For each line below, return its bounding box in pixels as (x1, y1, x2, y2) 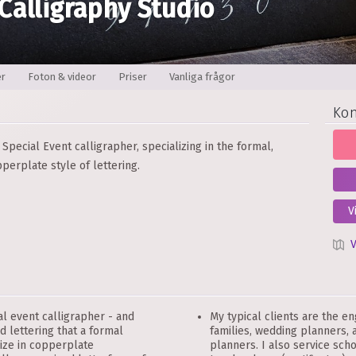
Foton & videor (28, 71, 96, 83)
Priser (118, 71, 147, 83)
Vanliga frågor (169, 71, 235, 83)
